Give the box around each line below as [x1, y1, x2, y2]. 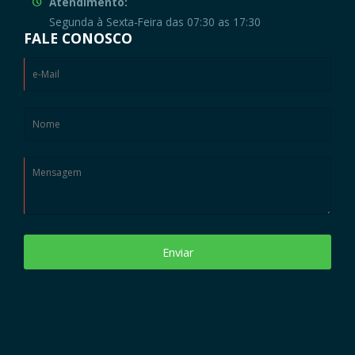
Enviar [162, 244, 193, 260]
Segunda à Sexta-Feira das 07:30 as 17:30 [49, 14, 261, 30]
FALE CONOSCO [24, 29, 132, 48]
